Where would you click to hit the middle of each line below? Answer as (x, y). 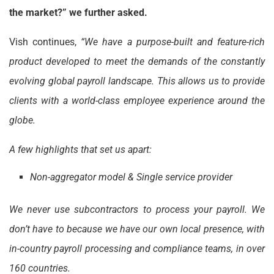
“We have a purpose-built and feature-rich (171, 42)
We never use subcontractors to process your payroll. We (137, 210)
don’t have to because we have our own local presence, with (137, 229)
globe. (22, 120)
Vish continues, (43, 42)
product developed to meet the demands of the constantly (137, 62)
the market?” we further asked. (78, 13)
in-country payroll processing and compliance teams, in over (137, 249)
